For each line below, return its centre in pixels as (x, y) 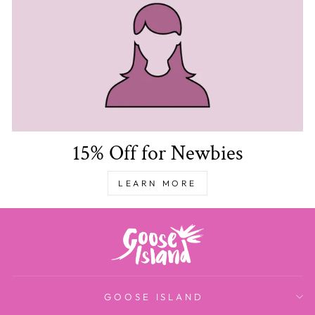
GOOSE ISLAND (154, 296)
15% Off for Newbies (157, 154)
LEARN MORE (157, 184)
